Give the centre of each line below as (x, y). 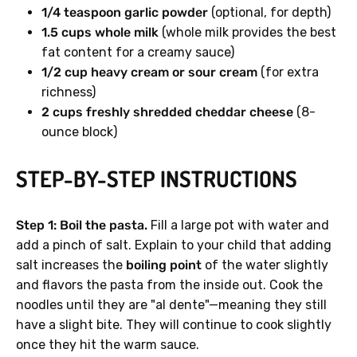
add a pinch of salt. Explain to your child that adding (174, 245)
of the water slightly (265, 265)
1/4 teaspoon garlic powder (125, 13)
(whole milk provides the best (247, 33)
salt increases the (71, 265)
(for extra (288, 73)
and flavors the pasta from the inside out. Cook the (169, 285)
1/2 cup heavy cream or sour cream (149, 73)
